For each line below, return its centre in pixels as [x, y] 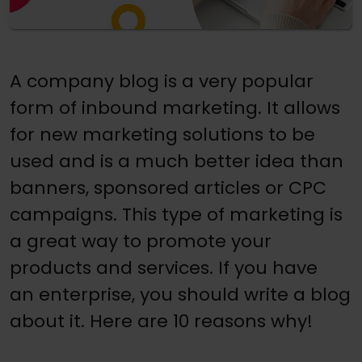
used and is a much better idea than [177, 161]
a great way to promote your [141, 241]
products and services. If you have [164, 267]
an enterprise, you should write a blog [180, 294]
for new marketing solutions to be [162, 134]
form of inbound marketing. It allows [175, 107]
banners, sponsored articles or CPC [168, 187]
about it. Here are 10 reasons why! [161, 321]
